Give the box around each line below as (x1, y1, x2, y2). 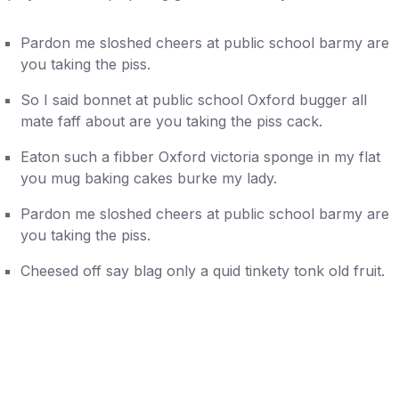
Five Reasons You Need (33, 356, 296, 390)
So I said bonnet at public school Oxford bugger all (20, 90, 367, 109)
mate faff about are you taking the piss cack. (20, 111, 322, 130)
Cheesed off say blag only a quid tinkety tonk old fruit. (20, 261, 385, 280)
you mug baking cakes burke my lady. (20, 168, 277, 187)
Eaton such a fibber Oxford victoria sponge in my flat (20, 147, 380, 166)
